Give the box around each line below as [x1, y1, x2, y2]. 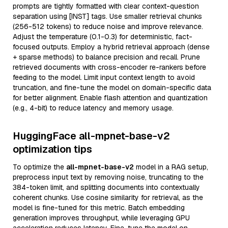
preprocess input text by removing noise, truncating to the [13, 173, 204, 182]
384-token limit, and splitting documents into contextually [13, 183, 200, 192]
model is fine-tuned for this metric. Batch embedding [13, 203, 185, 212]
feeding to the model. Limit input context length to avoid [13, 73, 195, 82]
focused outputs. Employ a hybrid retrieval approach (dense [13, 42, 210, 51]
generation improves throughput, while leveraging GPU [13, 213, 190, 222]
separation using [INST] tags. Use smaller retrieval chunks [13, 12, 202, 21]
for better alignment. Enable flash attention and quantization [13, 93, 208, 102]
